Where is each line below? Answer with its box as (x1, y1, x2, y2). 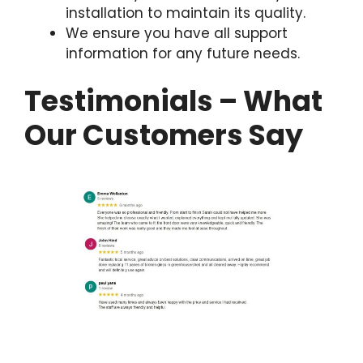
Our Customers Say (24, 115, 303, 155)
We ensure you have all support (66, 23, 288, 43)
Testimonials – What (24, 81, 322, 121)
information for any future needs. (66, 43, 300, 63)
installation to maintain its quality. (66, 2, 305, 23)
